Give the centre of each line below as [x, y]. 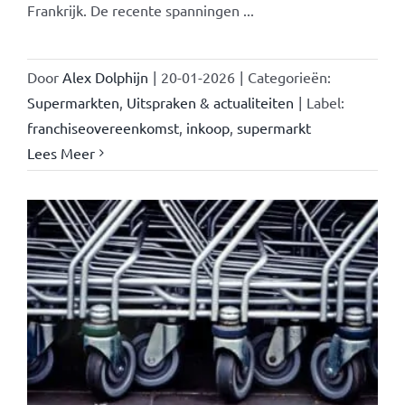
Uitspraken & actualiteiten [210, 102]
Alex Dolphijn [105, 76]
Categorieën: [289, 76]
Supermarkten [73, 102]
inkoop [207, 127]
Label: [325, 102]
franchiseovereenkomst [103, 127]
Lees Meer [61, 152]
